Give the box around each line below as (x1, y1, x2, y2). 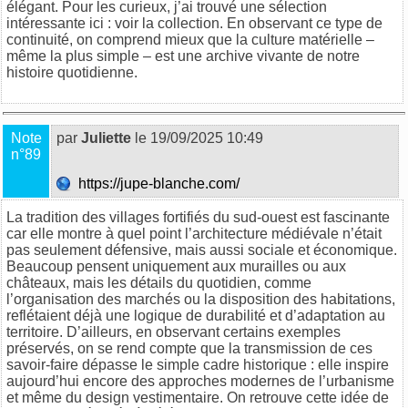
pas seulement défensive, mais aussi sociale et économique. (6, 241, 397, 258)
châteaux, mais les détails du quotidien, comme (6, 274, 311, 291)
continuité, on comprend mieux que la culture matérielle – (6, 31, 374, 47)
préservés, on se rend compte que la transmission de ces (6, 340, 372, 356)
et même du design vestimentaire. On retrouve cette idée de (6, 389, 389, 405)
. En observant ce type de (219, 15, 382, 31)
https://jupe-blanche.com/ (71, 175, 243, 191)
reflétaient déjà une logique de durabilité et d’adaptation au (6, 307, 385, 323)
